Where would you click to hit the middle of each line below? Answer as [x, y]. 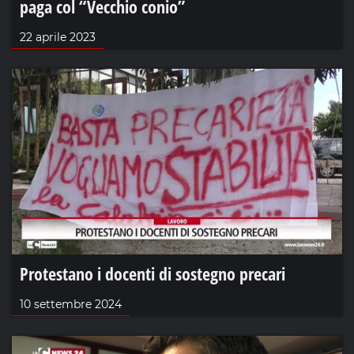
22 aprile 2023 [58, 37]
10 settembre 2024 [71, 305]
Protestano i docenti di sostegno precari [153, 274]
